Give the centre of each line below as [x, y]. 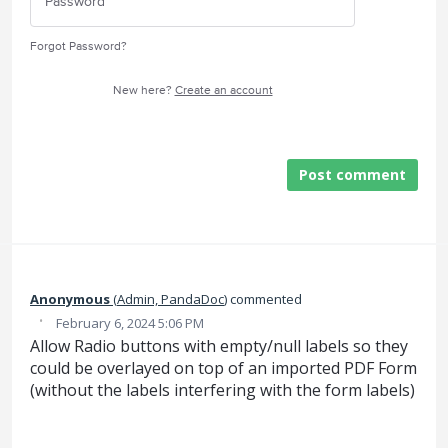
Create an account [223, 90]
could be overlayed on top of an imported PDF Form [223, 367]
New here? [143, 90]
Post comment [352, 175]
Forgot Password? [78, 46]
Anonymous [70, 298]
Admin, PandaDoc [170, 298]
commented [264, 298]
